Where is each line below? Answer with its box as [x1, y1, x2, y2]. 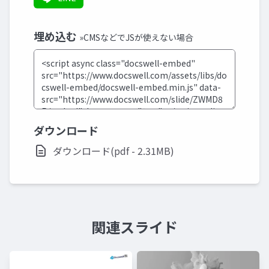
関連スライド [91, 216, 178, 237]
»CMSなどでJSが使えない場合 [79, 31, 193, 43]
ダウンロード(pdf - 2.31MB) [53, 144, 174, 158]
